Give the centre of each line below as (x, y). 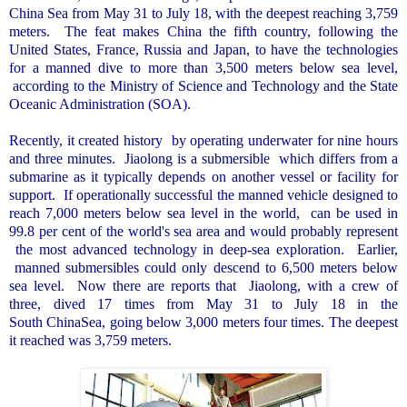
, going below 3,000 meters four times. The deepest (250, 323)
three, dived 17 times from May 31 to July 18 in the (203, 304)
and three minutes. (62, 159)
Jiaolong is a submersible (199, 159)
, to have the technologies (322, 50)
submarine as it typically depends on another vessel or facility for (203, 177)
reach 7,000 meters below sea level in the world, (154, 213)
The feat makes (116, 32)
